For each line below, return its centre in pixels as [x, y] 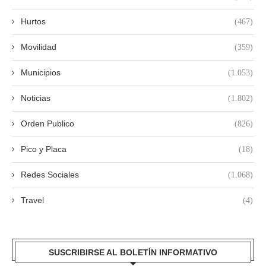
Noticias [36, 98]
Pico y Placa [44, 149]
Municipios [41, 72]
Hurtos [33, 21]
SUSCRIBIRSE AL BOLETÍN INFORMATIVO [133, 252]
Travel [32, 200]
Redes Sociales [50, 174]
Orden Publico [47, 123]
